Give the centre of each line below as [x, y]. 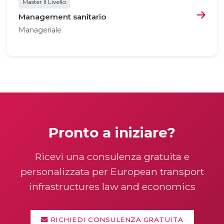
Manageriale [40, 30]
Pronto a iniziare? [112, 132]
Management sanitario [62, 16]
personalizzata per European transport [112, 171]
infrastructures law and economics [112, 186]
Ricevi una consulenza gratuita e [112, 156]
